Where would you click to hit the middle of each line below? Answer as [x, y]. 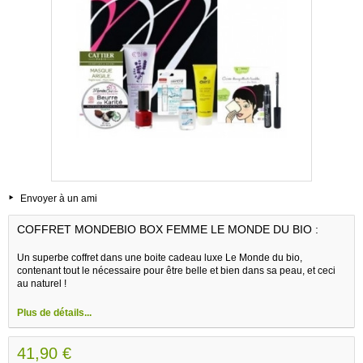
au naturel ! [42, 283]
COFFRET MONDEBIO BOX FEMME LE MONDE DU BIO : [168, 229]
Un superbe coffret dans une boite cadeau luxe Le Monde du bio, [160, 257]
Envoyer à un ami [59, 198]
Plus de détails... [54, 312]
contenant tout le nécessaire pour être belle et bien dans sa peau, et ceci [176, 270]
